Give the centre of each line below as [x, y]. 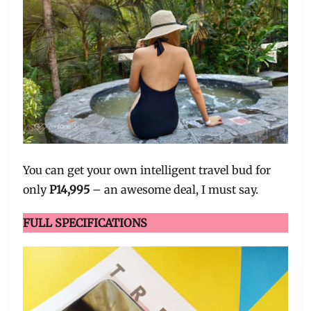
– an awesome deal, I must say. [174, 189]
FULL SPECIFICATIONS [85, 222]
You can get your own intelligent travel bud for [147, 170]
